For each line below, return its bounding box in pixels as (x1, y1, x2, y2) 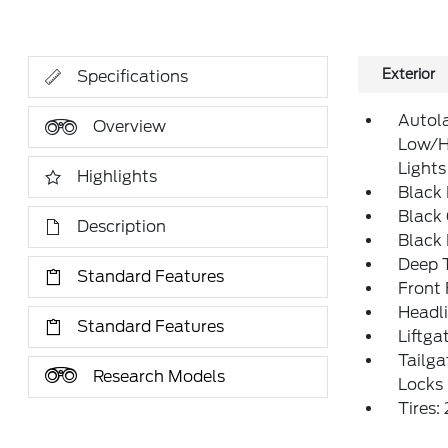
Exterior (381, 66, 435, 82)
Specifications (77, 67, 189, 86)
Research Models (93, 367, 226, 386)
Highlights (77, 167, 158, 186)
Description (77, 217, 167, 236)
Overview (93, 117, 167, 136)
